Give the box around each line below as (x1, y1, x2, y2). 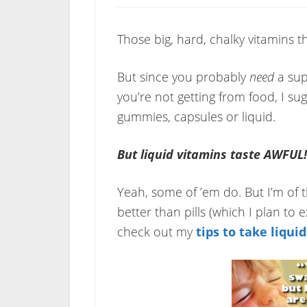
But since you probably (117, 69, 249, 85)
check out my (117, 223, 196, 240)
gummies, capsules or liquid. (117, 108, 275, 125)
